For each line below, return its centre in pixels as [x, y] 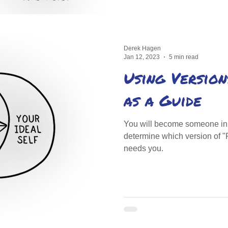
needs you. [144, 148]
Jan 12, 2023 [142, 57]
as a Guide [163, 101]
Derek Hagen [142, 48]
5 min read [184, 57]
